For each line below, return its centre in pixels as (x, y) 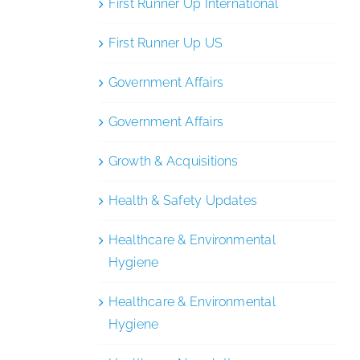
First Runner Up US (166, 43)
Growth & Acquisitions (173, 161)
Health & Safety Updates (183, 200)
